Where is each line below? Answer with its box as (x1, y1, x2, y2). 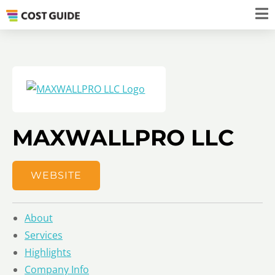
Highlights (25, 245, 71, 259)
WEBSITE (31, 169, 82, 181)
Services (25, 228, 63, 242)
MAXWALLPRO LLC (12, 123, 234, 151)
